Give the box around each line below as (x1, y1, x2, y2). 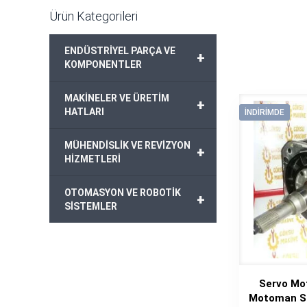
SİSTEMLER (64, 201, 117, 212)
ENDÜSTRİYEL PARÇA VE (64, 45, 175, 56)
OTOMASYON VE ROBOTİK (64, 187, 181, 198)
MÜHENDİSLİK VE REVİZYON (64, 140, 191, 151)
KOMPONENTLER (64, 59, 142, 70)
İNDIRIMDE (245, 108, 285, 117)
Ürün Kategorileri (49, 9, 138, 23)
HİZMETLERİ (64, 153, 121, 164)
